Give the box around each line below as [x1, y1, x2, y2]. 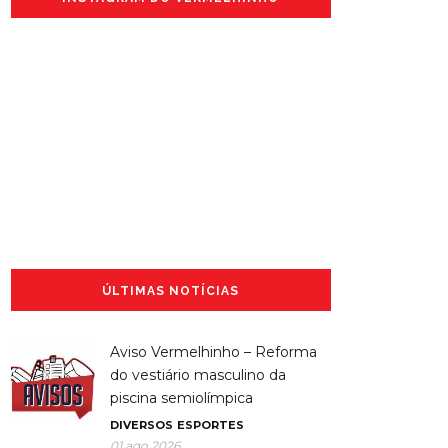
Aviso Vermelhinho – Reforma [110, 342, 317, 361]
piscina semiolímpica [110, 388, 253, 407]
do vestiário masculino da [110, 365, 286, 384]
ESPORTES [177, 417, 244, 432]
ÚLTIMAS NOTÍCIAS [102, 283, 240, 298]
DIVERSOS [110, 417, 173, 432]
